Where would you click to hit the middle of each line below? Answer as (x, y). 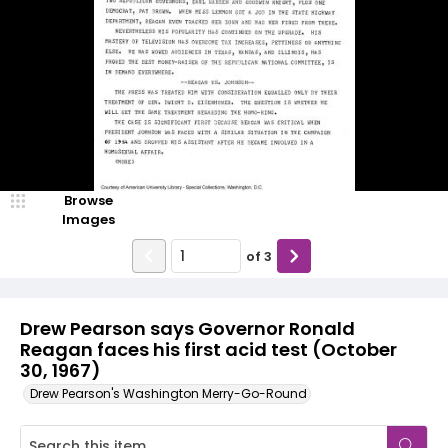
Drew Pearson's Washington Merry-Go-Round (168, 393)
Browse (88, 200)
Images (88, 219)
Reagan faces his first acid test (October (208, 349)
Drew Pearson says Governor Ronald (187, 328)
